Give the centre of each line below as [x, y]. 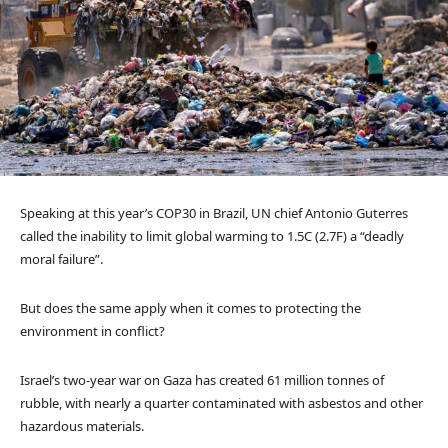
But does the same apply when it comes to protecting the [190, 308]
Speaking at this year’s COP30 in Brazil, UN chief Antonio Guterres [214, 213]
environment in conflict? [92, 331]
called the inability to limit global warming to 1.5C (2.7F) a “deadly [212, 236]
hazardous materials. [82, 426]
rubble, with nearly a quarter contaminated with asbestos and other [221, 403]
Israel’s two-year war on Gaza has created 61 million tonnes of [202, 380]
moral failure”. [61, 259]
